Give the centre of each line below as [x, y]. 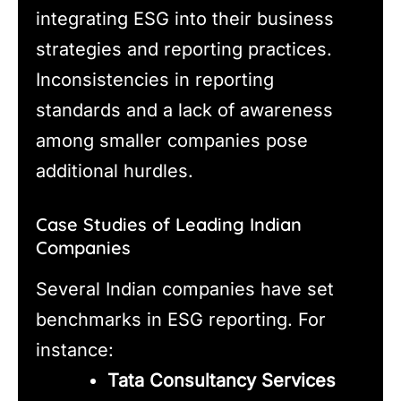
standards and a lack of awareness [184, 111]
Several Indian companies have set [185, 290]
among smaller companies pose [172, 141]
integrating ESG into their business [185, 19]
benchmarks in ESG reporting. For [181, 320]
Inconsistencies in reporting [155, 80]
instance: [75, 350]
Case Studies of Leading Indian [169, 225]
